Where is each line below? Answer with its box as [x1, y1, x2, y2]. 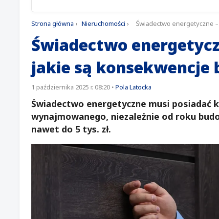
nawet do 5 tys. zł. [31, 123, 111, 135]
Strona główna [31, 19, 74, 28]
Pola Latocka [115, 83, 152, 91]
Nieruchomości [82, 19, 125, 28]
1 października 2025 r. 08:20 [31, 83, 110, 91]
